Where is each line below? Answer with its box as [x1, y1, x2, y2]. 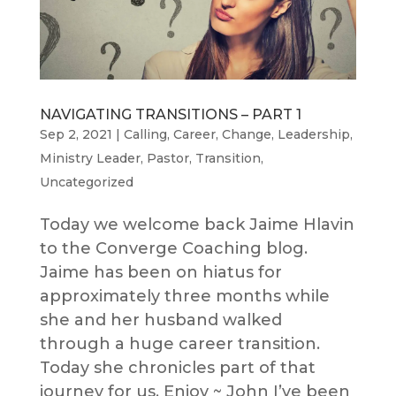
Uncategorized [39, 174, 133, 191]
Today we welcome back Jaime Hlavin [39, 215, 354, 235]
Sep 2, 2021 [39, 126, 112, 143]
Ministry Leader [39, 150, 141, 167]
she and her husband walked [39, 310, 282, 331]
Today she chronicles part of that [39, 358, 316, 378]
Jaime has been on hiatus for [39, 263, 282, 283]
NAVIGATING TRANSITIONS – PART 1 [39, 106, 301, 124]
